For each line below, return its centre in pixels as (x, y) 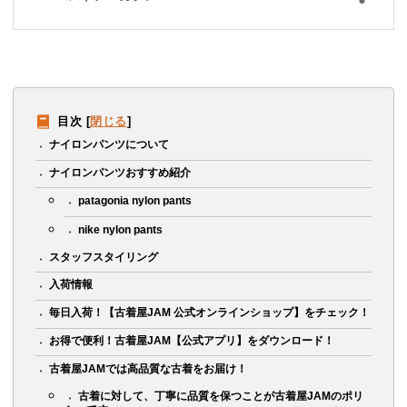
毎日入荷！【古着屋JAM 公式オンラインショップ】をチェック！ (210, 313)
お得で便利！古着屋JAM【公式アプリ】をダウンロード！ (192, 340)
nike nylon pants (121, 229)
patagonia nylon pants (135, 201)
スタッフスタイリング (104, 257)
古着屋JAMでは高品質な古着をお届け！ (149, 368)
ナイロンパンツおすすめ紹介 (120, 173)
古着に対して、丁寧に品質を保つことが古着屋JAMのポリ (221, 397)
